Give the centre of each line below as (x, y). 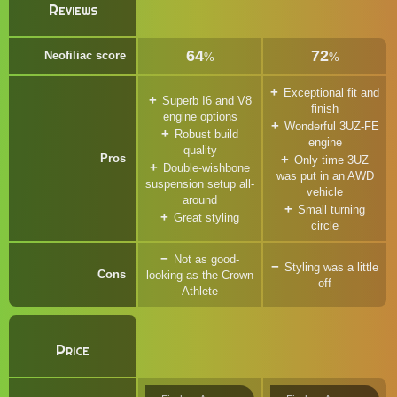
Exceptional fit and (331, 93)
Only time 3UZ (331, 160)
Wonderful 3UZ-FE (331, 126)
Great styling (206, 218)
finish (325, 109)
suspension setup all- (200, 184)
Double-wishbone (206, 168)
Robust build (206, 134)
